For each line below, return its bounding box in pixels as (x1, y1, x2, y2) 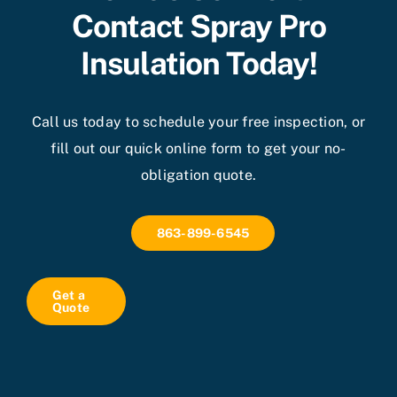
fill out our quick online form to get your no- (51, 139, 346, 157)
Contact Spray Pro (71, 7, 326, 44)
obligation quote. (140, 166, 257, 183)
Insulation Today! (80, 44, 317, 82)
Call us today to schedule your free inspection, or (32, 113, 365, 130)
